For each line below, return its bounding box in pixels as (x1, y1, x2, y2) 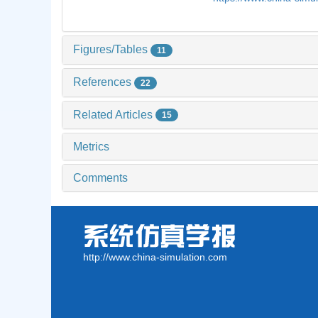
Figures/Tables (73, 43, 150, 56)
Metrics (73, 141, 109, 153)
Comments (73, 172, 128, 185)
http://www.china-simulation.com (83, 251, 227, 263)
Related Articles (73, 108, 155, 121)
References (73, 75, 134, 88)
